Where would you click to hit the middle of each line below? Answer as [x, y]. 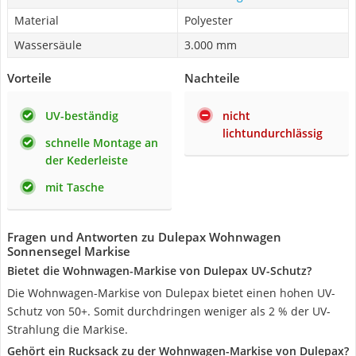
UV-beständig [82, 116]
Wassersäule [48, 45]
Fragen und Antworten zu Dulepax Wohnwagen [144, 237]
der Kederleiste [87, 160]
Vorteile [29, 78]
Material [37, 20]
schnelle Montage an [102, 143]
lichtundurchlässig [273, 133]
